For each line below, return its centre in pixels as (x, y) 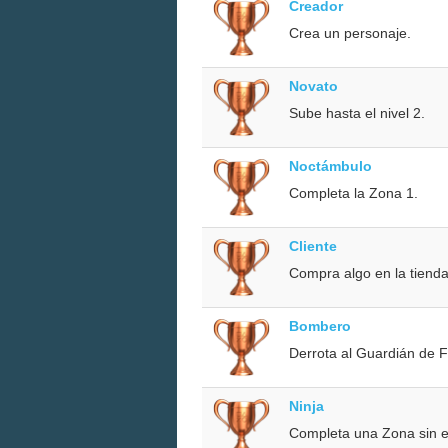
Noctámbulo (330, 165)
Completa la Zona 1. (353, 192)
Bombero (320, 325)
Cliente (313, 245)
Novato (313, 85)
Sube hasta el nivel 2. (357, 112)
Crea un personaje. (350, 32)
